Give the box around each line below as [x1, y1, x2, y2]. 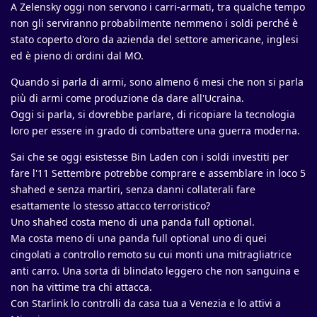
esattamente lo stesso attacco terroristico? [11, 199, 210, 213]
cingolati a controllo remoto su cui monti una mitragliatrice [11, 248, 292, 262]
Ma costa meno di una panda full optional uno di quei [11, 231, 267, 246]
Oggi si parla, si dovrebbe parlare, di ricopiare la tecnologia [11, 108, 295, 122]
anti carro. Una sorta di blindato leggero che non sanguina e [11, 264, 299, 278]
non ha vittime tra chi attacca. [11, 280, 152, 294]
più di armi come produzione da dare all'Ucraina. [11, 91, 244, 105]
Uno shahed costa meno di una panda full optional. [11, 215, 255, 229]
